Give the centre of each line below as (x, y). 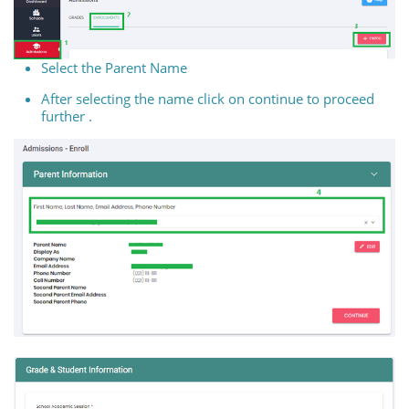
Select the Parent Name (116, 68)
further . (67, 116)
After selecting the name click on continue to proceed (208, 99)
